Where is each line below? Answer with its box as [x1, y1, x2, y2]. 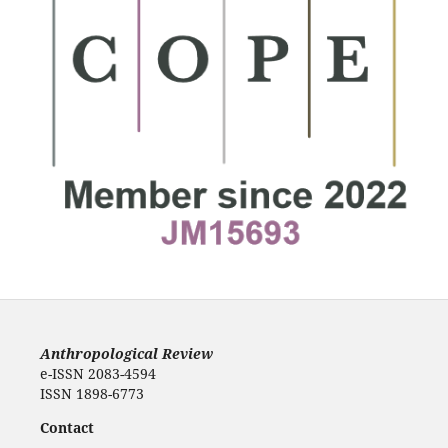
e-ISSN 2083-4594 [39, 363, 156, 383]
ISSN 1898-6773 [39, 383, 144, 403]
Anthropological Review [39, 343, 213, 363]
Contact [39, 417, 94, 437]
